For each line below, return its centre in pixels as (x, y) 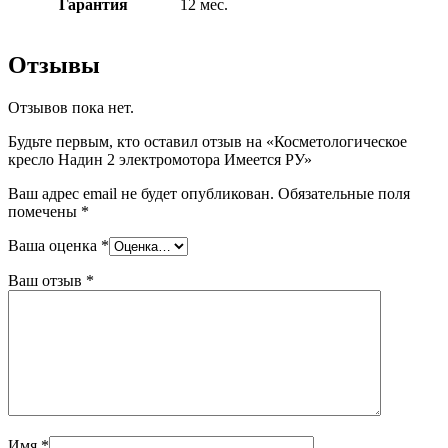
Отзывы (54, 65)
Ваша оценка (54, 246)
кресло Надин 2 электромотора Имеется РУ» (160, 160)
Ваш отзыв (47, 281)
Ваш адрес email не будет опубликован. (141, 194)
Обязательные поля (344, 194)
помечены (44, 212)
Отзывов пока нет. (71, 108)
